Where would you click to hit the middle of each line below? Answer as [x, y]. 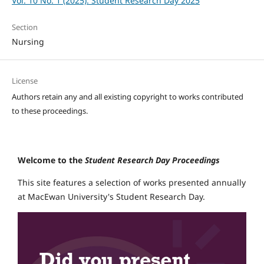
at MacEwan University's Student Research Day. [111, 197]
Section [24, 27]
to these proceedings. [50, 111]
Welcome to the [50, 160]
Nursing [28, 42]
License [24, 81]
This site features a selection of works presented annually [132, 183]
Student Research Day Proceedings [151, 160]
